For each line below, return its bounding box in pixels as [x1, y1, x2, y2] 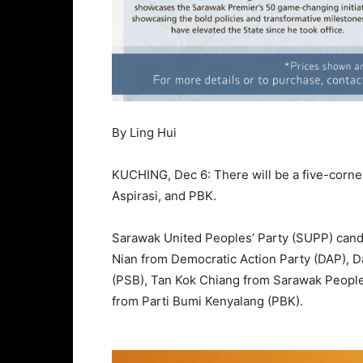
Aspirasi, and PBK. [112, 187, 216, 203]
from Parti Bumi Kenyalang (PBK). [112, 293, 303, 309]
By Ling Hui [112, 124, 177, 140]
